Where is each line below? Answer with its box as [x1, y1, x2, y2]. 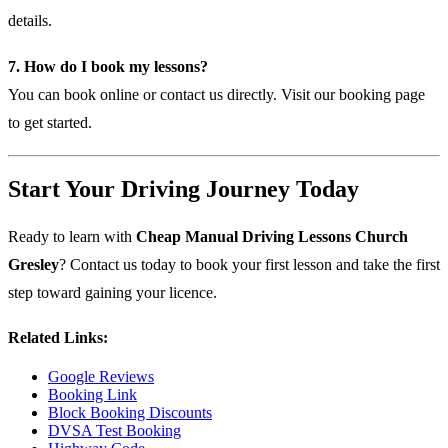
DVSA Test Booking [48, 421, 181, 439]
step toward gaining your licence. [8, 284, 217, 302]
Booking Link [48, 385, 137, 403]
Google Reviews [48, 367, 154, 385]
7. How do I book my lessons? [8, 57, 208, 75]
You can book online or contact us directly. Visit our [8, 85, 339, 103]
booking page [339, 85, 425, 103]
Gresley [8, 256, 59, 274]
